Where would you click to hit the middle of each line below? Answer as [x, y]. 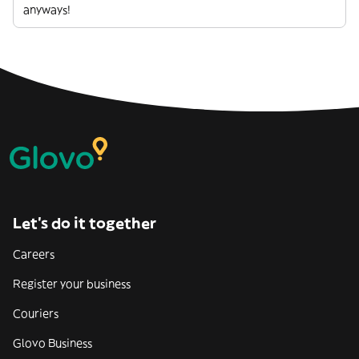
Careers [34, 254]
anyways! [47, 10]
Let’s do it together [85, 223]
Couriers [36, 313]
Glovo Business [52, 343]
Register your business [72, 284]
